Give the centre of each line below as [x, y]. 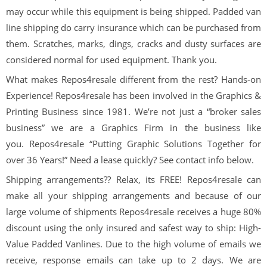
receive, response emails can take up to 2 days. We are [133, 260]
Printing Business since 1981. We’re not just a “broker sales [133, 111]
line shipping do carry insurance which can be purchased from [133, 27]
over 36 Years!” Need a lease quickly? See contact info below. [130, 159]
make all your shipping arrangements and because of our [133, 195]
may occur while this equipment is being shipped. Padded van [133, 11]
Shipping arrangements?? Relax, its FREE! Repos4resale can [133, 179]
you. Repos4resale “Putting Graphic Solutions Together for [133, 143]
